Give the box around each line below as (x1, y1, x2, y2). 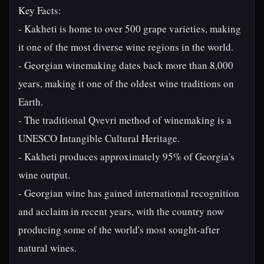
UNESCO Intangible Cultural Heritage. (18, 131, 180, 145)
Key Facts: (18, 4, 61, 17)
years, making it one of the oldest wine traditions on (18, 77, 234, 90)
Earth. (18, 95, 43, 108)
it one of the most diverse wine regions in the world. (18, 40, 233, 54)
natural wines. (18, 241, 77, 255)
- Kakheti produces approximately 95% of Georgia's (18, 150, 235, 163)
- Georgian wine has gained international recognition (18, 186, 239, 200)
